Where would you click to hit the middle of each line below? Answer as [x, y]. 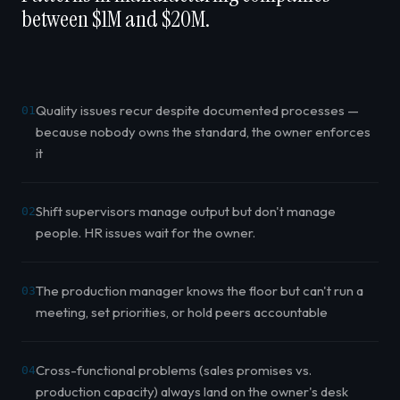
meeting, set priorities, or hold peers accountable [182, 312]
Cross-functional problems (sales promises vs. [174, 370]
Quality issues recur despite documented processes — [197, 110]
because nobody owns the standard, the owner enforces [203, 131]
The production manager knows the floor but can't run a [200, 290]
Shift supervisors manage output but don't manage [186, 211]
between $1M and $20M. [116, 19]
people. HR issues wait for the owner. [146, 232]
